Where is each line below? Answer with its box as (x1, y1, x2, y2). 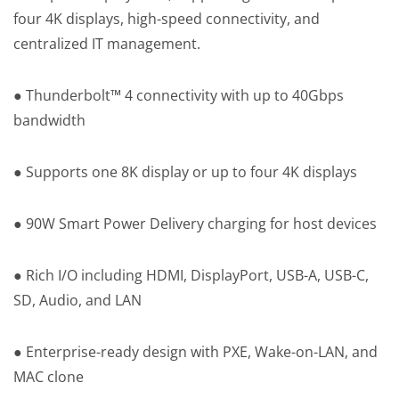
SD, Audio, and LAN (13, 290, 142, 311)
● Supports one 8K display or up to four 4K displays (13, 162, 357, 183)
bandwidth (13, 110, 85, 131)
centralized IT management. (13, 34, 200, 54)
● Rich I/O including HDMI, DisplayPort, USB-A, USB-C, (13, 265, 369, 286)
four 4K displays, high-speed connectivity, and (13, 9, 320, 29)
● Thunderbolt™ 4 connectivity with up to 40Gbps (13, 85, 344, 106)
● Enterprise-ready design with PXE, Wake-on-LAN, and (13, 342, 378, 362)
